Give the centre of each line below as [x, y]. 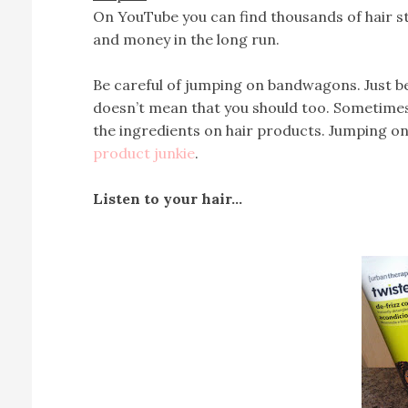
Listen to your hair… [168, 199]
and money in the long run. [186, 39]
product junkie [144, 153]
